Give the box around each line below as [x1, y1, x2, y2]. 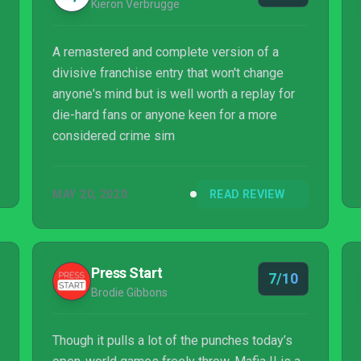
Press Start [91, 264, 163, 281]
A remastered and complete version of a [52, 44, 279, 60]
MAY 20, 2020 [52, 188, 128, 201]
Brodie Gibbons [91, 286, 168, 299]
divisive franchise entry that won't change [52, 65, 284, 81]
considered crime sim [52, 128, 175, 143]
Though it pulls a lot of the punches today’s [52, 333, 293, 348]
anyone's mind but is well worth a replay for [52, 86, 295, 102]
